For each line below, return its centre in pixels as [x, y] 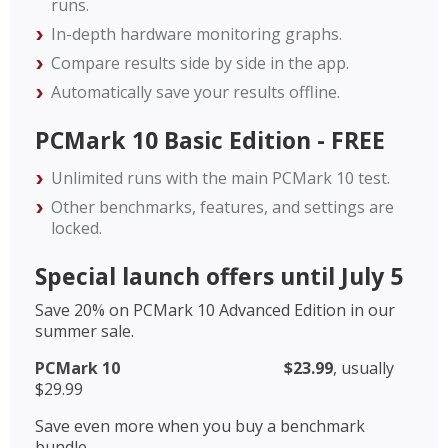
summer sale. [84, 330]
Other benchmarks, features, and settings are [222, 206]
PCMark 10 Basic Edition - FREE [210, 139]
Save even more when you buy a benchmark [200, 425]
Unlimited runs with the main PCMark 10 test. [220, 177]
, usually [363, 367]
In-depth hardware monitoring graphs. [196, 33]
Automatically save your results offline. [195, 91]
